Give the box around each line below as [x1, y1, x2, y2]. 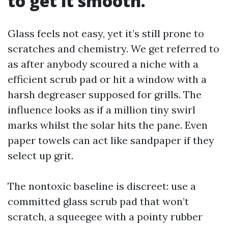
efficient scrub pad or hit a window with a [8, 73, 207, 85]
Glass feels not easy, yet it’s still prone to [8, 27, 204, 40]
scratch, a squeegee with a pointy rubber [8, 210, 203, 223]
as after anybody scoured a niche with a [8, 58, 198, 70]
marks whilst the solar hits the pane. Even [8, 119, 208, 131]
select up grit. [8, 149, 73, 162]
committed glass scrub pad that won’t [8, 195, 189, 208]
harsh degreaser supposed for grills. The [8, 88, 202, 101]
